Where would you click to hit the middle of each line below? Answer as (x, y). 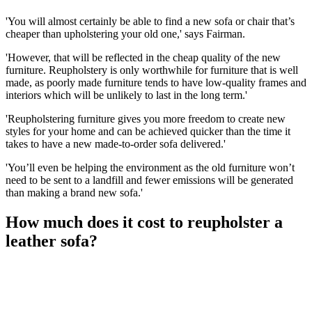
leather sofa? (52, 241)
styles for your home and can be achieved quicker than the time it (148, 132)
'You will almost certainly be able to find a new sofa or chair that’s (150, 22)
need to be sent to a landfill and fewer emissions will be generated (149, 180)
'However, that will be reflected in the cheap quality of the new (143, 58)
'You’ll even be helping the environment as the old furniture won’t (150, 168)
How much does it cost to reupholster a (144, 223)
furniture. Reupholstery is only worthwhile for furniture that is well (152, 70)
